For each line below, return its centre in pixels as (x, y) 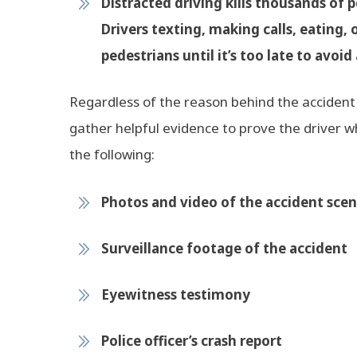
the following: (112, 154)
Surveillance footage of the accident (224, 248)
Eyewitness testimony (176, 294)
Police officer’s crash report (192, 341)
